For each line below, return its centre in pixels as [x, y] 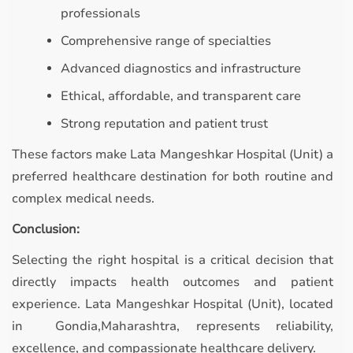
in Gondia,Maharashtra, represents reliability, [173, 326]
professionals [100, 13]
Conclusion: [46, 229]
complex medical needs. [83, 199]
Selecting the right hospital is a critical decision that [173, 260]
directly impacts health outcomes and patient [173, 282]
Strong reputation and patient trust [164, 124]
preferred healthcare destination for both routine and [173, 176]
